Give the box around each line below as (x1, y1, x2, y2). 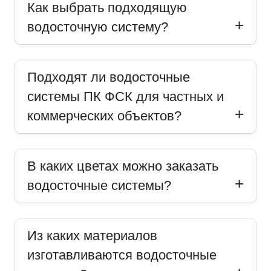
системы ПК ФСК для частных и (27, 89, 224, 105)
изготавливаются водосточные (27, 247, 217, 263)
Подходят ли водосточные (27, 70, 190, 85)
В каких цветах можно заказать (27, 158, 218, 174)
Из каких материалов (27, 228, 157, 244)
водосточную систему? (27, 19, 168, 35)
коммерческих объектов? (27, 108, 181, 124)
